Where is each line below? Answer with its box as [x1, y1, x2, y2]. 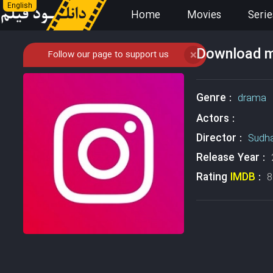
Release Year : [196, 150, 271, 166]
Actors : [196, 111, 241, 127]
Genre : [196, 90, 238, 107]
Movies [187, 7, 221, 24]
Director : [196, 130, 248, 147]
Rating [196, 169, 230, 186]
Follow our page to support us [47, 48, 169, 62]
